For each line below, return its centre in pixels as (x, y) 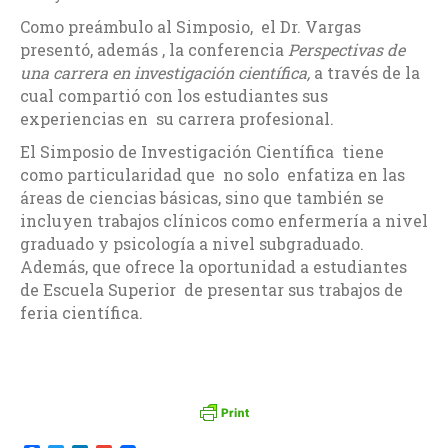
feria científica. (81, 313)
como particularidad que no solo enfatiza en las (212, 175)
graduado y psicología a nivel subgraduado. (192, 244)
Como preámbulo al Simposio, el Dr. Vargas (190, 27)
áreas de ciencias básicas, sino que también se (202, 198)
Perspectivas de (346, 50)
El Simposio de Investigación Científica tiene (202, 152)
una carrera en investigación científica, (165, 73)
